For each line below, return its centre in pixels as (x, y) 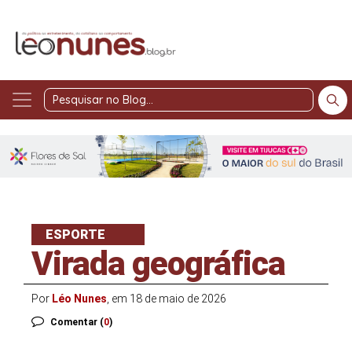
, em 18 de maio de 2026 (167, 298)
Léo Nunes (79, 298)
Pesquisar (222, 108)
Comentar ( (77, 322)
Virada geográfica (158, 263)
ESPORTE (75, 234)
